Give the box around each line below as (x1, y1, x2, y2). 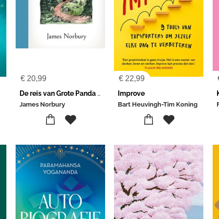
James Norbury (19, 101, 65, 108)
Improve (118, 89, 145, 97)
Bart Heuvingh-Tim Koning (118, 101, 198, 108)
